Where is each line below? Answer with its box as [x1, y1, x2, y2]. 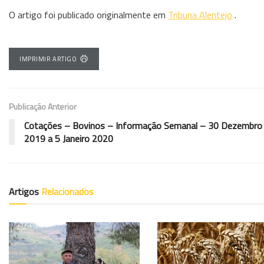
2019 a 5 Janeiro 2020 [24, 131, 113, 146]
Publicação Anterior [9, 100, 77, 113]
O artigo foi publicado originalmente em [9, 7, 168, 22]
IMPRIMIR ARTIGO [19, 54, 77, 64]
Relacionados [41, 184, 94, 199]
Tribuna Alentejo [168, 7, 232, 22]
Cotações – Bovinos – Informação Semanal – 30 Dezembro [24, 118, 262, 133]
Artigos [9, 184, 41, 199]
